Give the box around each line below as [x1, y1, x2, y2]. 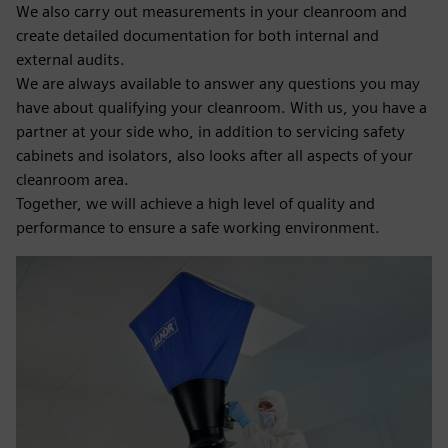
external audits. [16, 50, 125, 69]
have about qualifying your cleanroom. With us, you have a [16, 98, 427, 117]
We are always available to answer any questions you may [16, 74, 420, 93]
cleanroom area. [16, 170, 129, 189]
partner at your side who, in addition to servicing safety [16, 122, 405, 141]
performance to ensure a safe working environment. [16, 218, 380, 237]
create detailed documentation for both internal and [16, 26, 379, 45]
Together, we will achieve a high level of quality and [16, 194, 375, 213]
